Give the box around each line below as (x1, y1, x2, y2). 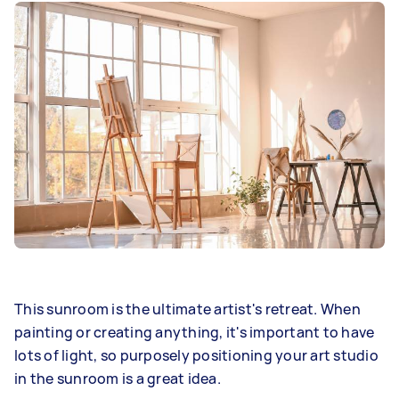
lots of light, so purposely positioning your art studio (14, 345, 379, 365)
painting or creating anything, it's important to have (14, 322, 375, 342)
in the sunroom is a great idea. (14, 368, 221, 388)
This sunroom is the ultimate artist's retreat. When (14, 298, 361, 319)
